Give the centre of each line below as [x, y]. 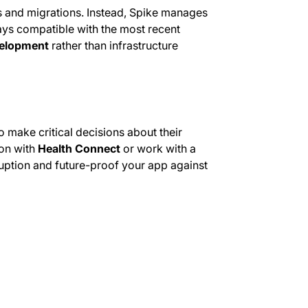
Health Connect [79, 149]
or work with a [158, 149]
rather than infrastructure [114, 46]
